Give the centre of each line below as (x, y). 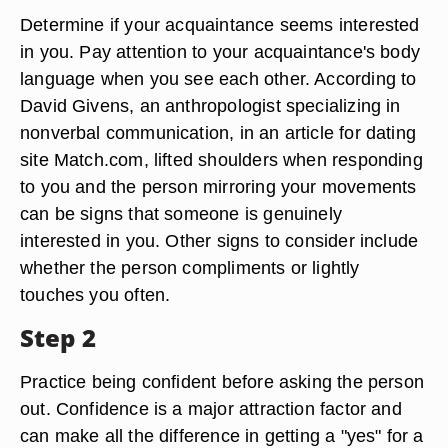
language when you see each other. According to (218, 78)
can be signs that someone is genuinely (181, 213)
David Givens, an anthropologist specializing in (210, 105)
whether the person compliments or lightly (190, 267)
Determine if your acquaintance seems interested (220, 24)
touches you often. (95, 294)
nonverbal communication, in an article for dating (218, 132)
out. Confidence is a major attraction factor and (211, 408)
